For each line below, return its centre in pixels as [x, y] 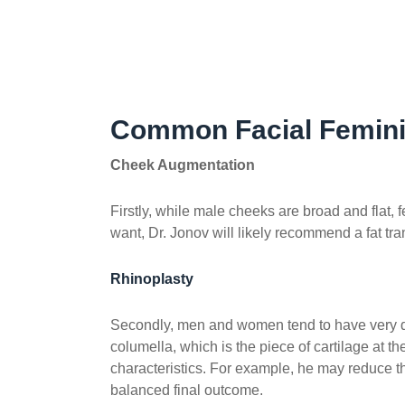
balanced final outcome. [187, 390]
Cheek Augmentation [183, 165]
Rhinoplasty [152, 278]
